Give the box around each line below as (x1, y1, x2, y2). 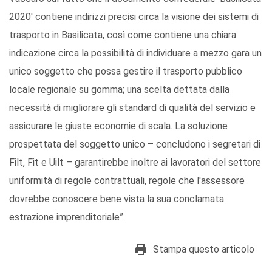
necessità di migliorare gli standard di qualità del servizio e (9, 102, 256, 114)
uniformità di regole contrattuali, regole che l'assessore (9, 175, 245, 187)
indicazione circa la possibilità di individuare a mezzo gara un (9, 47, 262, 59)
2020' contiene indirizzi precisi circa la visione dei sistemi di (9, 11, 259, 23)
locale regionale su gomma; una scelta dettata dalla (9, 84, 229, 96)
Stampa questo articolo (153, 243, 254, 256)
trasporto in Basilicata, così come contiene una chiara (9, 29, 236, 41)
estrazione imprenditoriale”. (9, 211, 125, 223)
